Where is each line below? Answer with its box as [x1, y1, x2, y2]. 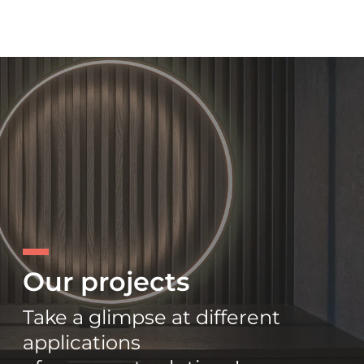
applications [23, 331, 141, 354]
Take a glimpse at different [23, 305, 280, 329]
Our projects [23, 266, 189, 297]
